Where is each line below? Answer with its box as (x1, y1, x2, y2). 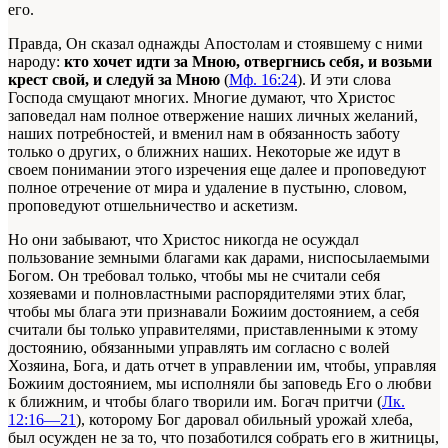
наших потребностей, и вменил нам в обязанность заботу (8, 124, 400, 142)
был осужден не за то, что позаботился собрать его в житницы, (8, 428, 439, 446)
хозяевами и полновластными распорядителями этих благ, (8, 284, 406, 302)
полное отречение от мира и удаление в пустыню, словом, (8, 178, 407, 196)
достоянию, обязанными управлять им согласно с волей (8, 338, 390, 356)
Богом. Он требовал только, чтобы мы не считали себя (8, 266, 380, 284)
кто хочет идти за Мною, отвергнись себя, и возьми (64, 52, 432, 70)
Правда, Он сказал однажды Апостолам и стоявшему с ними (8, 34, 423, 52)
